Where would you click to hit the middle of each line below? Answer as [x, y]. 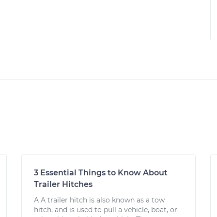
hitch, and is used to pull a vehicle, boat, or [106, 210]
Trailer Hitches [63, 184]
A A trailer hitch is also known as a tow [99, 200]
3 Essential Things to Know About [101, 173]
